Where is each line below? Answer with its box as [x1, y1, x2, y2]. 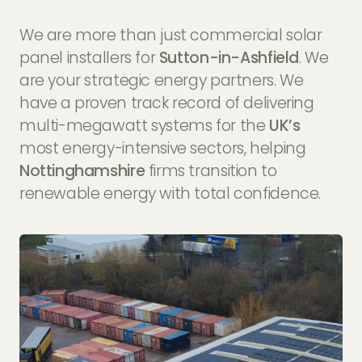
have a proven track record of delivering [19, 92, 314, 115]
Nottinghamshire [19, 160, 145, 183]
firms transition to [145, 160, 277, 183]
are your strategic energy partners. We [19, 69, 304, 92]
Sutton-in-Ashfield [158, 47, 299, 69]
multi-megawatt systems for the [19, 115, 270, 137]
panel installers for [19, 47, 159, 69]
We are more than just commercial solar [19, 24, 322, 47]
